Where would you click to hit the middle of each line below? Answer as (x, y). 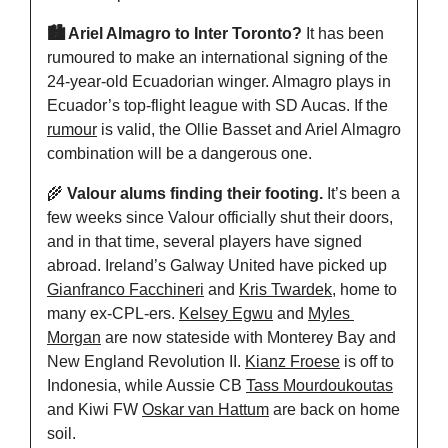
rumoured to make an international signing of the (217, 58)
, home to (364, 290)
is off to (367, 362)
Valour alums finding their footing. (193, 194)
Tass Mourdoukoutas (319, 386)
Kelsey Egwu (226, 314)
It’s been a (361, 194)
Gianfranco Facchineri (125, 290)
